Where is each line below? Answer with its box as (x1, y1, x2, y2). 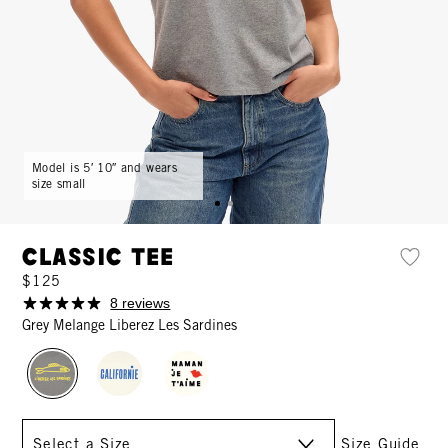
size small (32, 176, 86, 191)
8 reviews (110, 295, 171, 312)
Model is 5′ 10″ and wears (32, 160, 177, 175)
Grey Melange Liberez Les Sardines (22, 317, 238, 334)
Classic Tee (22, 246, 175, 271)
